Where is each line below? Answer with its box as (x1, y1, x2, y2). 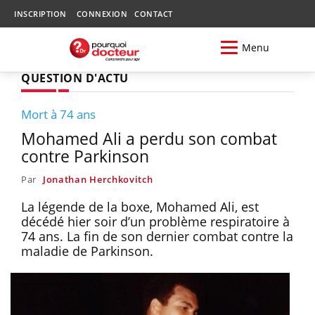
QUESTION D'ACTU (21, 70, 129, 86)
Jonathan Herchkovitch (42, 172, 153, 186)
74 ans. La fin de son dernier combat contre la (21, 227, 293, 245)
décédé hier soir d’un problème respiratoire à (21, 212, 290, 230)
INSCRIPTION (14, 8, 67, 19)
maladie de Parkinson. (21, 242, 153, 259)
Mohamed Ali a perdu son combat (21, 127, 277, 150)
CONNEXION (76, 8, 127, 19)
